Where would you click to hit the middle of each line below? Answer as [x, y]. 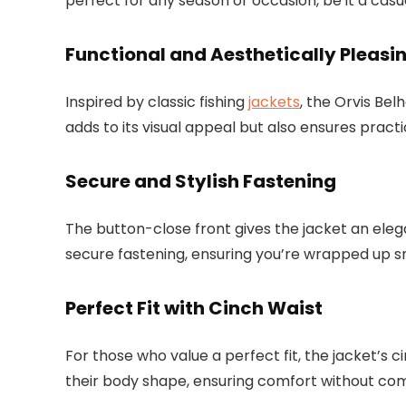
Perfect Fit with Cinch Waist [194, 309]
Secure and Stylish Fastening [201, 182]
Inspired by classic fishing [157, 102]
